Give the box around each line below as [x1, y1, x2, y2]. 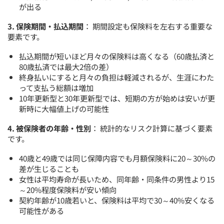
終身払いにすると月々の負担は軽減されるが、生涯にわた [19, 71, 214, 82]
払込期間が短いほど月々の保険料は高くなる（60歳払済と [19, 50, 215, 61]
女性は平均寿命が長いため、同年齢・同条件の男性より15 [19, 173, 215, 184]
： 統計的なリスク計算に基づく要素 [91, 122, 213, 133]
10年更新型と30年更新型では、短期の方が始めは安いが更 [19, 92, 215, 103]
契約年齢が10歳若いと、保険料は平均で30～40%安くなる [19, 194, 215, 205]
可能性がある [19, 204, 64, 216]
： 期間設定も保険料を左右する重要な [83, 20, 213, 31]
